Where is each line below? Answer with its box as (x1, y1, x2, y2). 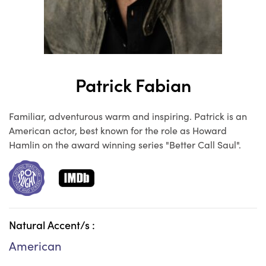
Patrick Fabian (75, 72, 191, 97)
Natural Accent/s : (9, 217, 95, 233)
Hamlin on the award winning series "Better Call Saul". (9, 138, 241, 151)
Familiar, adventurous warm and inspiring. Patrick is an (9, 109, 247, 122)
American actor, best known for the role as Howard (9, 123, 227, 137)
